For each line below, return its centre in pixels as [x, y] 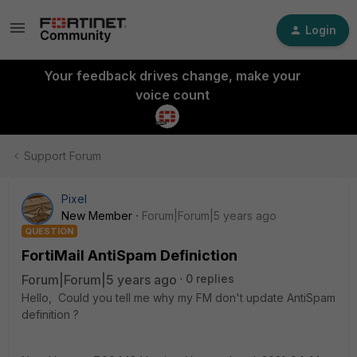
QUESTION [49, 231]
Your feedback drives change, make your [172, 76]
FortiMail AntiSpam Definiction [129, 255]
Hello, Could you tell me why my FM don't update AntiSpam [178, 298]
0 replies [210, 279]
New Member [97, 216]
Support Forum [63, 156]
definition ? [50, 314]
